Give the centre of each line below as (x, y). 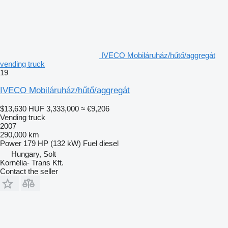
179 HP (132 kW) (52, 143)
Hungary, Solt (34, 154)
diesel (109, 143)
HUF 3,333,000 (54, 108)
